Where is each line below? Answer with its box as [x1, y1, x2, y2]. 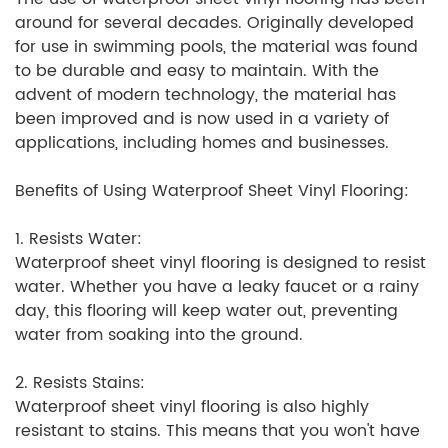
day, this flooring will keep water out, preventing [15, 298, 398, 325]
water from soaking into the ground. [15, 322, 303, 349]
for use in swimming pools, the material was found [15, 34, 418, 61]
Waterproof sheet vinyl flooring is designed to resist [15, 250, 426, 277]
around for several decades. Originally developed [15, 10, 414, 37]
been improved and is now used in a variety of [15, 106, 389, 133]
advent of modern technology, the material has [15, 82, 396, 109]
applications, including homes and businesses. [15, 130, 389, 157]
